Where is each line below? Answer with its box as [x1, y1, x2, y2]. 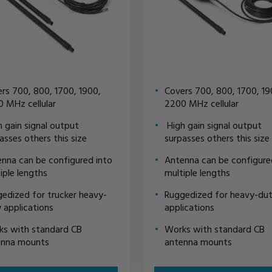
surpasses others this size [164, 130, 270, 145]
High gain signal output [164, 117, 262, 132]
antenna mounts [164, 234, 232, 249]
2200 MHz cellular [164, 95, 239, 110]
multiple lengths [164, 165, 230, 180]
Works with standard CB [164, 221, 265, 236]
